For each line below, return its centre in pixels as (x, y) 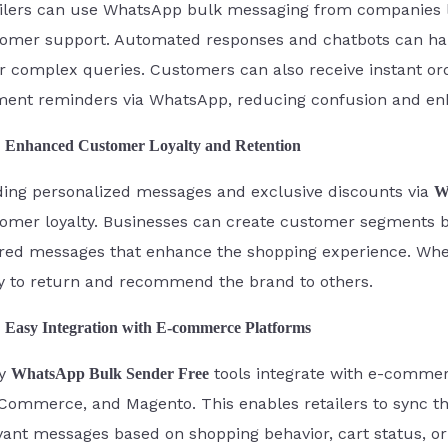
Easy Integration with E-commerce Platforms (158, 327)
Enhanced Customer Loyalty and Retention (153, 145)
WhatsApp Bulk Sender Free (110, 373)
